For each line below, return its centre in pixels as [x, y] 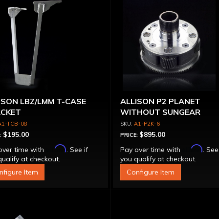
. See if [77, 150]
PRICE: [130, 135]
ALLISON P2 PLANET [161, 101]
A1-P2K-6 [147, 124]
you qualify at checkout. [159, 159]
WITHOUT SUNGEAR [161, 112]
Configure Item [151, 172]
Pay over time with [152, 150]
